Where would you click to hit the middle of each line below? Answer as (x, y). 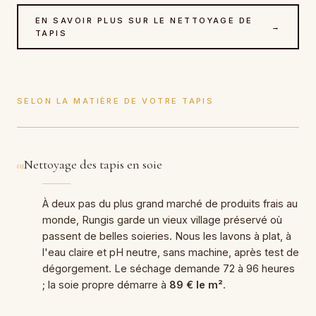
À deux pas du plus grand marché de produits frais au (170, 203)
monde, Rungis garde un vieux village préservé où (162, 219)
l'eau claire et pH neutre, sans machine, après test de (171, 252)
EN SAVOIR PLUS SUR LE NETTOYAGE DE (144, 20)
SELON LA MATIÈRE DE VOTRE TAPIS (116, 101)
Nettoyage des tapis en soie (93, 164)
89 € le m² (196, 284)
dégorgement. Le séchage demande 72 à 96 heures (169, 268)
